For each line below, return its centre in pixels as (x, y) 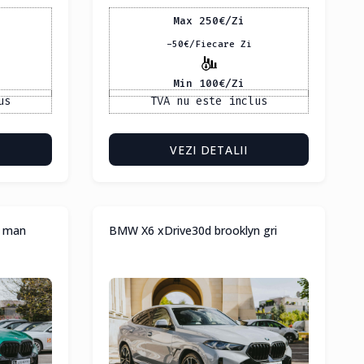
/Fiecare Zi (220, 45)
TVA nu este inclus (209, 102)
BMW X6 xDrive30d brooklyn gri (193, 231)
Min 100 (196, 83)
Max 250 (196, 20)
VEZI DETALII (209, 150)
